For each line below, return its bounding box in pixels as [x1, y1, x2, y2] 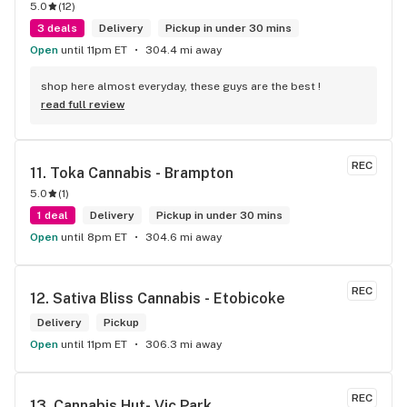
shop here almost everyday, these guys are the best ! [41, 80, 321, 93]
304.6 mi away [145, 231, 222, 243]
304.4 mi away [145, 44, 222, 56]
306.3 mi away [145, 338, 222, 351]
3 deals [37, 22, 77, 35]
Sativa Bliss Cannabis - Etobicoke [53, 290, 285, 307]
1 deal [37, 209, 68, 222]
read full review [41, 98, 124, 111]
